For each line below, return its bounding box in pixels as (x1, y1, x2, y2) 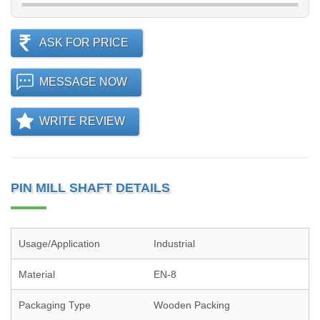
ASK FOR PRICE (39, 36, 129, 49)
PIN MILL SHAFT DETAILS (11, 181, 170, 195)
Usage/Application (19, 238, 100, 249)
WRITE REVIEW (39, 115, 125, 127)
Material (19, 269, 55, 280)
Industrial (154, 238, 195, 249)
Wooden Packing (154, 299, 230, 311)
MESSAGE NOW (39, 76, 127, 88)
